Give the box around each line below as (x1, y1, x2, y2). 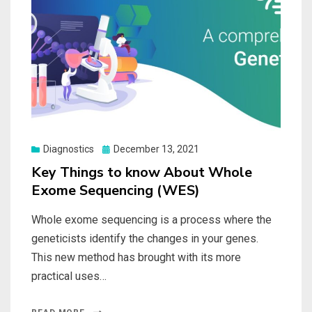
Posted (102, 143, 133, 155)
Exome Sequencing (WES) (31, 181, 200, 201)
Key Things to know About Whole (31, 163, 252, 182)
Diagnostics (43, 143, 94, 155)
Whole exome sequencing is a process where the (31, 213, 272, 227)
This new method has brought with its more (31, 251, 241, 265)
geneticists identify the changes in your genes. (31, 232, 258, 246)
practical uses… (31, 270, 107, 283)
